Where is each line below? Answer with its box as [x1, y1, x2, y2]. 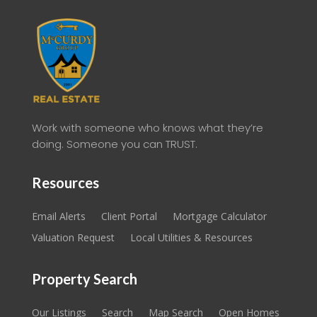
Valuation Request [31, 231, 115, 245]
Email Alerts [31, 209, 86, 224]
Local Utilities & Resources [129, 231, 253, 245]
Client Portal [100, 209, 157, 224]
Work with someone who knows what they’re [31, 120, 263, 136]
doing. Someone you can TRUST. [31, 137, 197, 152]
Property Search [31, 270, 137, 288]
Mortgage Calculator [172, 209, 267, 224]
